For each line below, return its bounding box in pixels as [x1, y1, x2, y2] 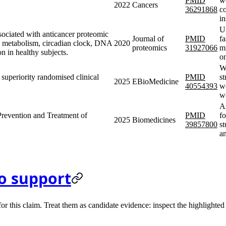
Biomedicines [132, 115, 176, 124]
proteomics [132, 43, 167, 52]
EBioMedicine [132, 77, 179, 86]
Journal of [132, 34, 164, 43]
